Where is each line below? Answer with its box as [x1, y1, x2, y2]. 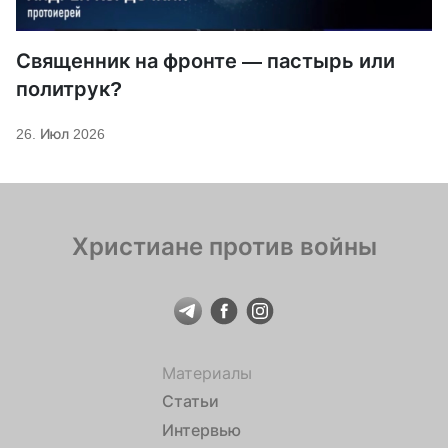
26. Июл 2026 [16, 125, 105, 142]
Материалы [161, 363, 252, 383]
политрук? [16, 77, 122, 101]
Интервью [161, 420, 241, 440]
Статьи [161, 391, 219, 411]
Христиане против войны [71, 232, 377, 261]
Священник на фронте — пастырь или [16, 49, 395, 73]
